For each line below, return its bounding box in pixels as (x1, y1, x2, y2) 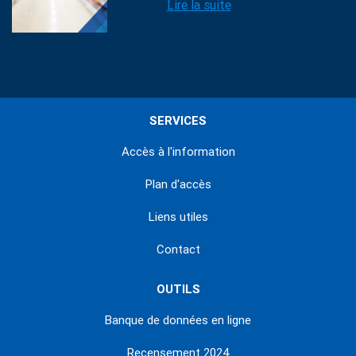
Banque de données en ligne (105, 313, 251, 328)
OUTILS (156, 282, 200, 297)
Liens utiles (148, 210, 208, 225)
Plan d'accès (145, 177, 211, 192)
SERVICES (149, 114, 207, 129)
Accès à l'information (121, 145, 235, 160)
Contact (156, 242, 200, 257)
